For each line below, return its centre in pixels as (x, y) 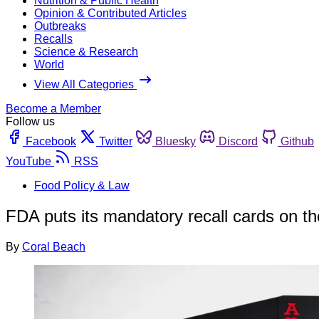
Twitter (116, 141)
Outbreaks (60, 26)
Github (297, 141)
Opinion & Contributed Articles (110, 13)
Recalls (53, 38)
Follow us (30, 121)
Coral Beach (54, 246)
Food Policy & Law (82, 185)
